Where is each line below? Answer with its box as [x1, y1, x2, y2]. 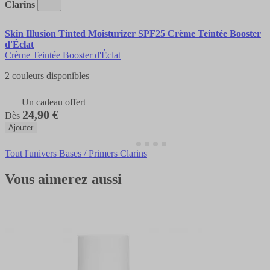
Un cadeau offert [22, 97, 86, 108]
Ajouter [8, 123, 33, 133]
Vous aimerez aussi [5, 171, 122, 187]
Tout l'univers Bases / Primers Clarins [5, 148, 147, 159]
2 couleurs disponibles [5, 71, 89, 81]
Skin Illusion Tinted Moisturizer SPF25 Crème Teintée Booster [5, 28, 261, 39]
